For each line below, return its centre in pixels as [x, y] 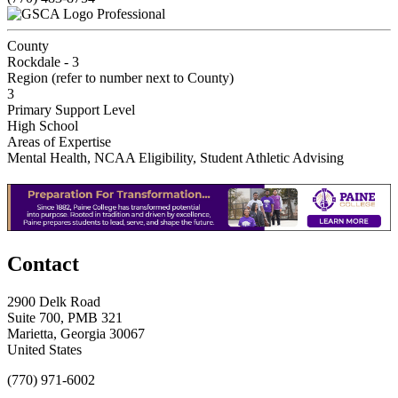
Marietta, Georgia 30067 [76, 333]
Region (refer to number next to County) [120, 77]
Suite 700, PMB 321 [65, 317]
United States [44, 349]
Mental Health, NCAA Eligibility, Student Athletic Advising [175, 157]
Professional [131, 13]
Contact [43, 264]
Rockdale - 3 [43, 61]
